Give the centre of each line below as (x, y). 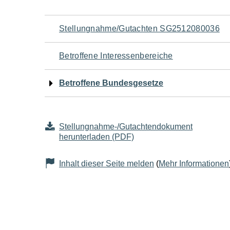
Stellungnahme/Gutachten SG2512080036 (139, 28)
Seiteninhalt (94, 104)
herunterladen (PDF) (97, 137)
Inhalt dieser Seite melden (107, 164)
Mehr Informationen (194, 164)
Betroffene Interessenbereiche (116, 56)
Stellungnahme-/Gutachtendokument (126, 127)
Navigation (89, 27)
